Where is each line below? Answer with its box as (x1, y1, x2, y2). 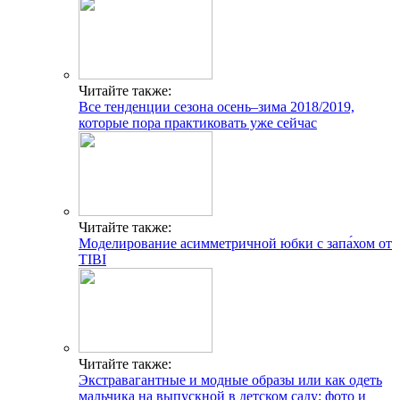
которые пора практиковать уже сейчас (79, 114, 317, 130)
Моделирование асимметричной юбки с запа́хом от (79, 235, 392, 251)
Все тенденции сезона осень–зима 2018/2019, (79, 98, 354, 114)
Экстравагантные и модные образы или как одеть (79, 371, 382, 387)
